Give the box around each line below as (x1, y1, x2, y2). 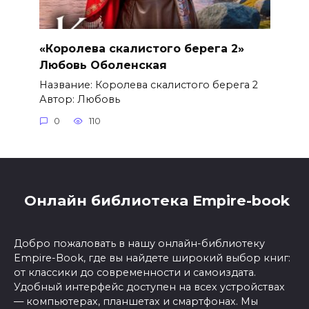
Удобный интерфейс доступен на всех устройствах (14, 281, 285, 294)
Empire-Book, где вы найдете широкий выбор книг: (14, 252, 290, 265)
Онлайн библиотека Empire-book (19, 192, 290, 210)
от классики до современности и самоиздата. (14, 266, 256, 279)
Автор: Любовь (39, 92, 120, 106)
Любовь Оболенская (39, 58, 167, 72)
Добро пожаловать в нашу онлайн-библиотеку (14, 237, 265, 250)
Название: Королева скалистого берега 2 (39, 78, 258, 91)
